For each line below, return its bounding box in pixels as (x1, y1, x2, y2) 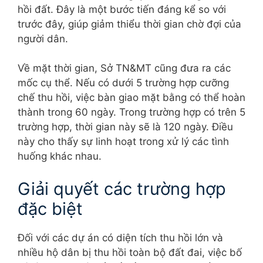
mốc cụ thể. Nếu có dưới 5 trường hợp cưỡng (18, 77, 229, 89)
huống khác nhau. (18, 150, 102, 163)
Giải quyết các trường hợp (18, 178, 226, 199)
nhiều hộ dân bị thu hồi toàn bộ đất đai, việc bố (18, 246, 242, 258)
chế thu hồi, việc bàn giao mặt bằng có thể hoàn (18, 92, 245, 104)
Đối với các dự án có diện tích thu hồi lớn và (18, 231, 223, 244)
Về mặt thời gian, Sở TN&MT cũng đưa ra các (18, 62, 231, 75)
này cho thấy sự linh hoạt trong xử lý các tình (18, 136, 229, 148)
